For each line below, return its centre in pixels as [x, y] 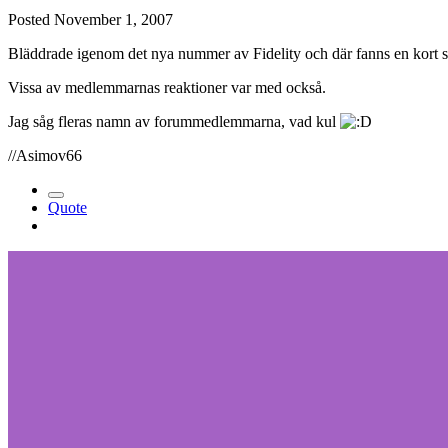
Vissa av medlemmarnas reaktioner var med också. [167, 88]
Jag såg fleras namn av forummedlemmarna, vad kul [174, 122]
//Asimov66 [45, 156]
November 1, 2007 [113, 20]
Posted [31, 20]
